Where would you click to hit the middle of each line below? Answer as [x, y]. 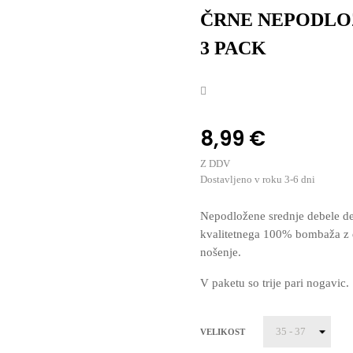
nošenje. [222, 252]
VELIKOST [223, 331]
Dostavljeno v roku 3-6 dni [258, 179]
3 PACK [233, 48]
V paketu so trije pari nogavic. [275, 283]
